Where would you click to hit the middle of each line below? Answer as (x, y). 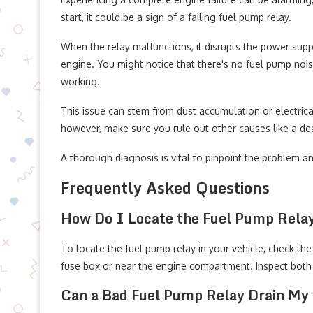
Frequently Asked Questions (165, 188)
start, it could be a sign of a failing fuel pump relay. (176, 17)
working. (80, 81)
